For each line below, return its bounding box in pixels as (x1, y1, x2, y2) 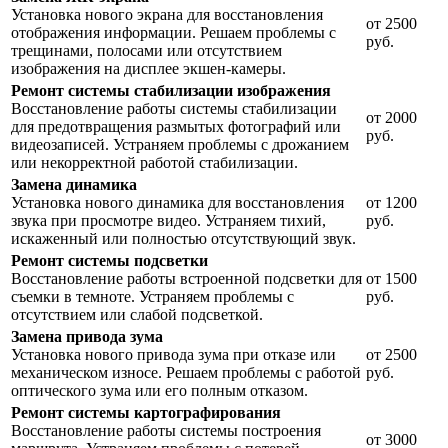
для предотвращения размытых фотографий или (11, 117, 341, 135)
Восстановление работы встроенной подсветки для (11, 269, 362, 287)
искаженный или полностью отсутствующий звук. (11, 229, 356, 247)
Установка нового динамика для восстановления (11, 193, 344, 211)
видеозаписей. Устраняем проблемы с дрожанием (11, 135, 349, 153)
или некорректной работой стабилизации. (11, 153, 298, 171)
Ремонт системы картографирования (11, 403, 281, 421)
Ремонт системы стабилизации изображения (11, 81, 331, 99)
